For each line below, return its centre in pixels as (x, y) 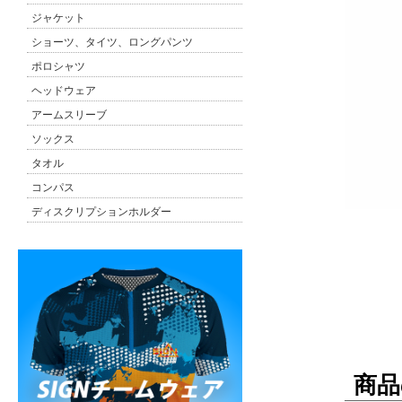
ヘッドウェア (64, 90)
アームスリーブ (69, 114)
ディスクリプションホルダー (101, 211)
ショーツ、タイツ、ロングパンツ (112, 42)
